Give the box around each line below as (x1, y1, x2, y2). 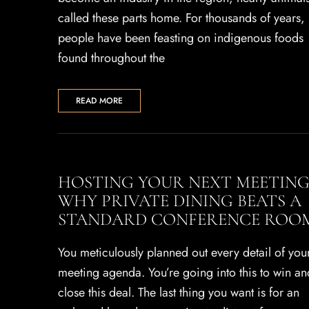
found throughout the (58, 49, 165, 67)
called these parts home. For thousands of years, (58, 9, 305, 27)
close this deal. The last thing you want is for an (58, 283, 299, 301)
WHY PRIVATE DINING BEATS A (58, 190, 301, 211)
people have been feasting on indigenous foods (58, 29, 303, 47)
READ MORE (76, 94, 123, 107)
